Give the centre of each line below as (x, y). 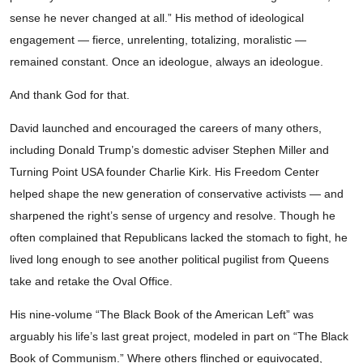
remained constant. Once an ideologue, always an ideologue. (167, 62)
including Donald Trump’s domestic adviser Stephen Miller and (169, 150)
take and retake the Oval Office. (91, 282)
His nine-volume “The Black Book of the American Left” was (162, 315)
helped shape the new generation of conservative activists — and (177, 194)
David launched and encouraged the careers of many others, (166, 128)
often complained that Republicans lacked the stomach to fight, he (179, 238)
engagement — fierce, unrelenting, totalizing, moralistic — (158, 40)
